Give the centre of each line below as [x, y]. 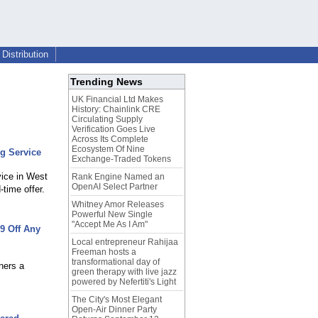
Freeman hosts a [104, 252]
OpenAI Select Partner [115, 187]
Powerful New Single [112, 215]
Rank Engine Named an [118, 177]
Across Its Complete [110, 139]
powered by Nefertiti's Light [124, 282]
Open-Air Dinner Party [114, 310]
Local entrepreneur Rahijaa [125, 242]
